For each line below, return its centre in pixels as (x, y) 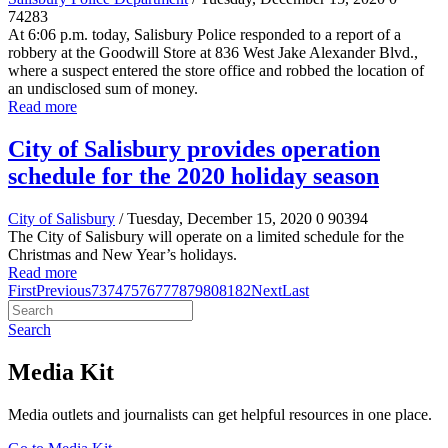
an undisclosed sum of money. (103, 89)
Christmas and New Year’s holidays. (122, 254)
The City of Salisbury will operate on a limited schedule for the (206, 236)
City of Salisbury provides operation (194, 149)
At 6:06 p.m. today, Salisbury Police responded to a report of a (204, 35)
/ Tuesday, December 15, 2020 (215, 218)
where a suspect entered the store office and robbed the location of (216, 71)
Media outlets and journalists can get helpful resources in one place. (220, 414)
